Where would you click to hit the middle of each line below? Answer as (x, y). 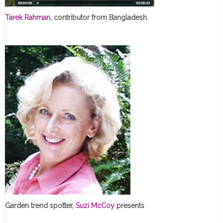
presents (129, 205)
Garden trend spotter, (39, 205)
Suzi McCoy (94, 205)
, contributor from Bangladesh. (99, 17)
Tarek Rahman (27, 17)
